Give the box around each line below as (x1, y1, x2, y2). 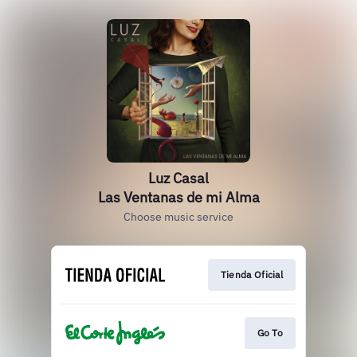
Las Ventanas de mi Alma (97, 188, 260, 206)
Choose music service (124, 210, 233, 224)
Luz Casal (148, 169, 209, 187)
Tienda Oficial (220, 269, 283, 280)
